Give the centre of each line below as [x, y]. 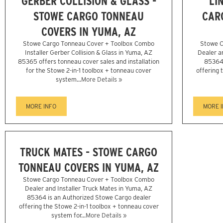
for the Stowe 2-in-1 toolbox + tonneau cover [89, 71]
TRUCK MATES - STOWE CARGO [89, 152]
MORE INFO [41, 107]
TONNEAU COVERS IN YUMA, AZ [89, 167]
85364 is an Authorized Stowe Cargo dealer [89, 197]
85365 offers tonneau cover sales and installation [89, 62]
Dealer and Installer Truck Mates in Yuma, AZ [89, 188]
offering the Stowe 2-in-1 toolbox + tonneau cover [89, 206]
